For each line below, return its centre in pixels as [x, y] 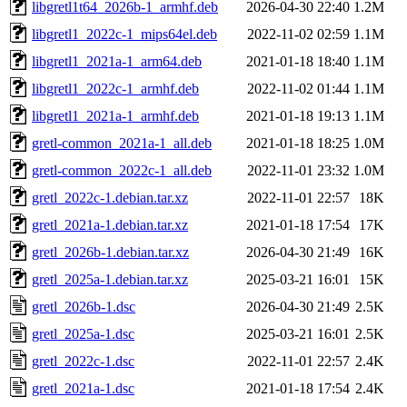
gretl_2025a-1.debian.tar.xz [110, 279]
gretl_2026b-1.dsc [84, 306]
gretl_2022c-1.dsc [83, 361]
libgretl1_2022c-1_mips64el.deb [124, 34]
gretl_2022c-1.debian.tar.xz [110, 197]
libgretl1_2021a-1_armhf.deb [115, 115]
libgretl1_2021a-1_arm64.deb [117, 61]
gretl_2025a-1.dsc [83, 333]
